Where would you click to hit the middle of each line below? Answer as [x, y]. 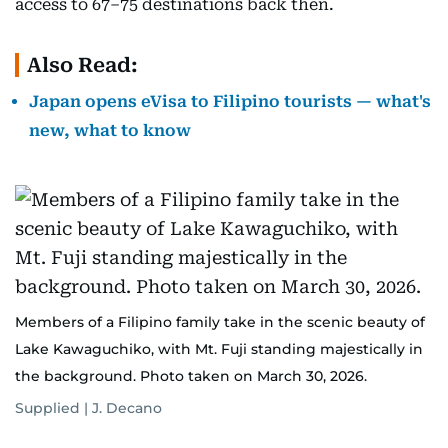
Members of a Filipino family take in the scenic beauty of [220, 322]
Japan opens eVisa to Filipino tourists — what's [230, 101]
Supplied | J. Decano [88, 408]
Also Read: [82, 65]
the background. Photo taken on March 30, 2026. [191, 376]
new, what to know [110, 130]
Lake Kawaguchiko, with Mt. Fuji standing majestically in [219, 349]
